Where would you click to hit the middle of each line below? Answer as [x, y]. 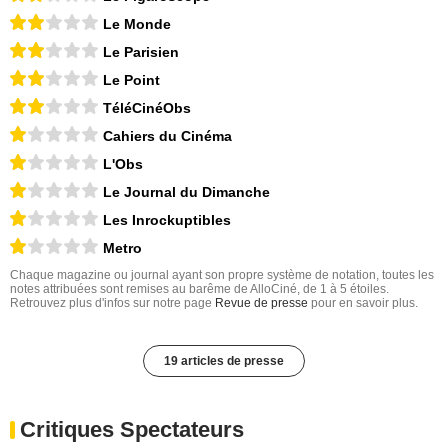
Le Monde [137, 23]
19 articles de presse [224, 360]
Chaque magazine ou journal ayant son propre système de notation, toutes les [222, 274]
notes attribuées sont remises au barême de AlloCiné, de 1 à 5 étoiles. [199, 288]
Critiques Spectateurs [132, 429]
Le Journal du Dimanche [186, 191]
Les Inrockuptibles [167, 219]
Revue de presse [261, 302]
